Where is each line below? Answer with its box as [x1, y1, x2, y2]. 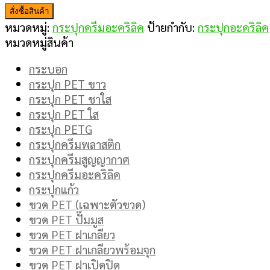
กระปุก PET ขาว [29, 76, 106, 92]
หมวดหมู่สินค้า [5, 34, 74, 49]
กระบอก [29, 61, 67, 77]
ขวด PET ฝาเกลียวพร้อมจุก [29, 242, 155, 257]
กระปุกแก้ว [29, 181, 79, 197]
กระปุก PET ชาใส [29, 91, 111, 107]
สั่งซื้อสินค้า [10, 6, 49, 16]
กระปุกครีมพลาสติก [29, 136, 121, 152]
